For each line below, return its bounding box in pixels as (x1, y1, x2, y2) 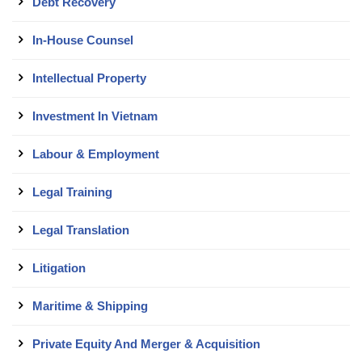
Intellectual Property (32, 71, 146, 86)
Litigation (32, 261, 86, 276)
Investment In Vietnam (32, 109, 158, 124)
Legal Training (32, 185, 112, 200)
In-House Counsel (32, 33, 133, 48)
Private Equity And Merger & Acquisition (32, 337, 260, 351)
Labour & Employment (32, 147, 159, 162)
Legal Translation (32, 223, 129, 238)
